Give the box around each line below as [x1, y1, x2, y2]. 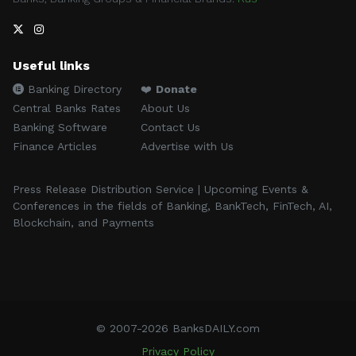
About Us [141, 101, 190, 114]
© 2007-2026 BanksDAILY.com [96, 321, 260, 335]
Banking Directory [24, 82, 122, 95]
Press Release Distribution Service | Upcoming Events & [13, 182, 308, 195]
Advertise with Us [141, 139, 234, 153]
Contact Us [141, 120, 200, 133]
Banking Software [13, 120, 107, 133]
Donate [156, 82, 197, 95]
